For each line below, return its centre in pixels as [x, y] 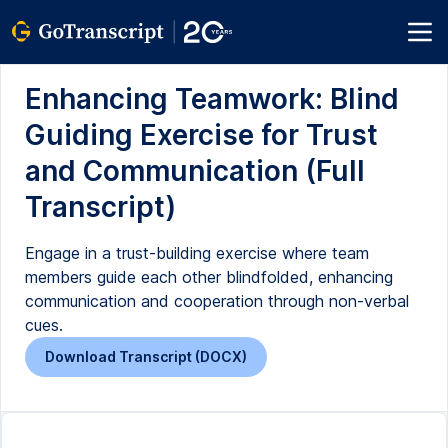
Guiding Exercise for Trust [201, 135]
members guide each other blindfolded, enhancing [209, 277]
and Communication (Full [195, 171]
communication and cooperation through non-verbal [217, 301]
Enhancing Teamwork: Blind [212, 99]
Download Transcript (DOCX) [146, 356]
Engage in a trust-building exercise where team [197, 253]
